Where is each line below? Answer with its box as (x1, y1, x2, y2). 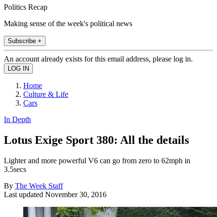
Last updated (4, 190, 45, 199)
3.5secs (4, 165, 26, 173)
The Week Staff (15, 181, 63, 190)
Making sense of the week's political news (4, 19, 132, 28)
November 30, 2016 (45, 190, 107, 199)
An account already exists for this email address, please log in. (4, 54, 193, 63)
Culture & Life (23, 90, 68, 98)
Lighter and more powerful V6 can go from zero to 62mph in (4, 156, 190, 165)
